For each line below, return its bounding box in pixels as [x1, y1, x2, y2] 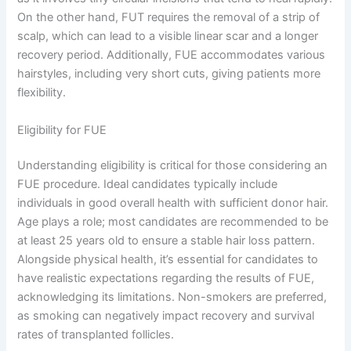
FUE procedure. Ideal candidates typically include [17, 177, 278, 192]
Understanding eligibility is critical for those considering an [17, 158, 328, 173]
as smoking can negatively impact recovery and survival [17, 309, 315, 324]
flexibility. [17, 85, 67, 100]
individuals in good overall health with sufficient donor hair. [17, 196, 329, 211]
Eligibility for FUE [17, 122, 107, 137]
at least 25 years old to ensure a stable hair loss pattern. [17, 233, 316, 248]
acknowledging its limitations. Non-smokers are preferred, [17, 290, 327, 305]
